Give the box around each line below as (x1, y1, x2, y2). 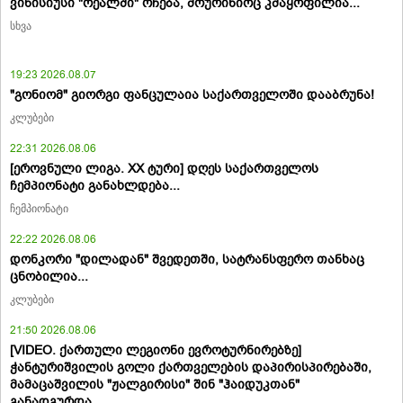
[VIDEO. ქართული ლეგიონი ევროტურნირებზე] (10, 341, 301, 359)
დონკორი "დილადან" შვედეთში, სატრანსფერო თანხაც (10, 250, 364, 268)
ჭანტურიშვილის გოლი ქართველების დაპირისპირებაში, (10, 358, 372, 376)
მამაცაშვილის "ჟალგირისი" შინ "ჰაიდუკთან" (10, 375, 300, 393)
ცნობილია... (10, 267, 88, 285)
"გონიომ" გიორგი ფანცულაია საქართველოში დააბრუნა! (10, 85, 374, 103)
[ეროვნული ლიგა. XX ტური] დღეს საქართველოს (10, 159, 318, 177)
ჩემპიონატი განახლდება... (10, 176, 180, 194)
